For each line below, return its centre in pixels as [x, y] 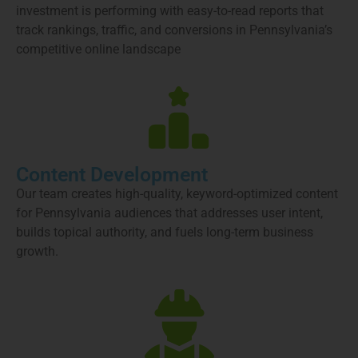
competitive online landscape [98, 49]
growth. [37, 252]
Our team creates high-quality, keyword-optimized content [177, 194]
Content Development [112, 175]
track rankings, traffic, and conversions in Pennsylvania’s [174, 30]
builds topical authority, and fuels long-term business [165, 233]
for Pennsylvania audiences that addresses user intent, [169, 213]
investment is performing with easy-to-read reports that [170, 10]
